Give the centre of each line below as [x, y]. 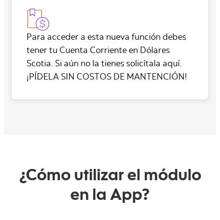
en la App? [110, 197]
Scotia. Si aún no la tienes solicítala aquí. [104, 65]
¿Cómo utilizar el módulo [110, 178]
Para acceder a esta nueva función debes [106, 38]
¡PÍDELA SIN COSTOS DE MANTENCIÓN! [107, 78]
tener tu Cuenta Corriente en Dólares [98, 51]
